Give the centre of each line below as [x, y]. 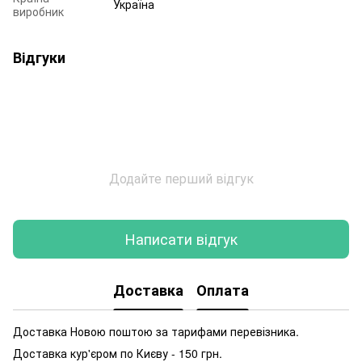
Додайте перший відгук [181, 178]
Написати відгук [181, 239]
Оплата [223, 290]
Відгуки [39, 57]
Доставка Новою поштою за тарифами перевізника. [156, 331]
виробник [38, 11]
